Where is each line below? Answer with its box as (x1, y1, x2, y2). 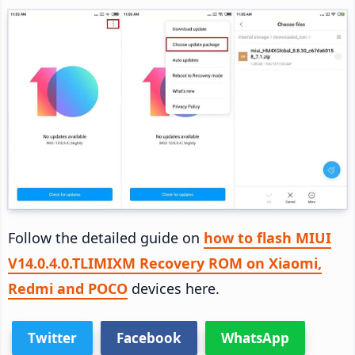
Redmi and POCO (8, 279, 128, 299)
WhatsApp (221, 329, 289, 348)
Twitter (28, 329, 77, 348)
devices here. (128, 279, 219, 299)
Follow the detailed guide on (8, 228, 204, 248)
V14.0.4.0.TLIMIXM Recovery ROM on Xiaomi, (8, 254, 322, 273)
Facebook (116, 329, 181, 348)
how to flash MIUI (204, 228, 331, 248)
